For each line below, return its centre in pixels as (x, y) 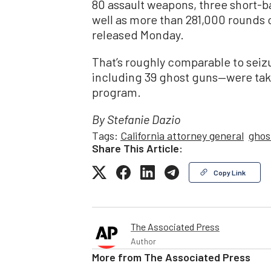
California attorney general (182, 136)
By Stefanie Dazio (136, 121)
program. (116, 92)
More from (118, 257)
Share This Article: (137, 149)
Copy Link (230, 173)
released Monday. (138, 35)
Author (143, 241)
